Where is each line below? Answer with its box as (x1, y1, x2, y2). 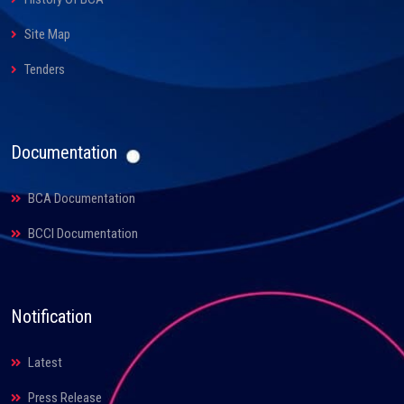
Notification (11, 306, 92, 328)
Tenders (22, 61, 65, 78)
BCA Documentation (25, 190, 135, 207)
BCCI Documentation (25, 225, 138, 243)
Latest (25, 354, 62, 372)
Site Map (22, 26, 70, 43)
